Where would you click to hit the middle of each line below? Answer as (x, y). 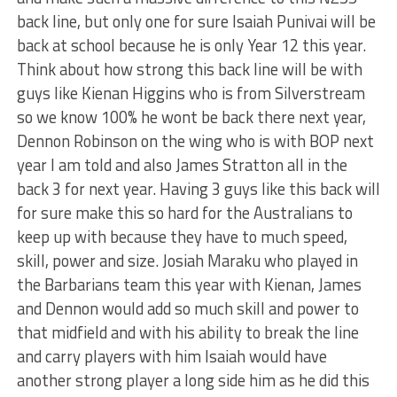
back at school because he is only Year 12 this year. (191, 46)
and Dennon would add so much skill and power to (187, 309)
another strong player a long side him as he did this (193, 381)
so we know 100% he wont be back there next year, (191, 117)
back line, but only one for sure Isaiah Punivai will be (196, 22)
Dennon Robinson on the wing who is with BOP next (195, 141)
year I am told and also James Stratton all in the (182, 165)
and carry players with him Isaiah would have (171, 357)
